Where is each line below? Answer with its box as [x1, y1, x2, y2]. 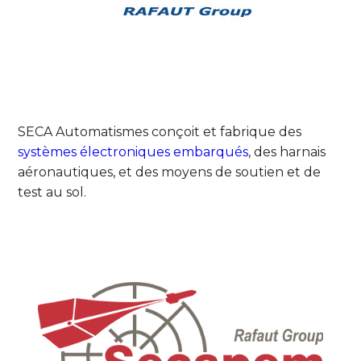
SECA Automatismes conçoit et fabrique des [18, 123, 302, 139]
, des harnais [248, 143, 326, 160]
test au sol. [18, 184, 87, 200]
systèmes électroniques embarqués [18, 143, 249, 160]
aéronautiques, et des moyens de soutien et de [18, 164, 322, 180]
